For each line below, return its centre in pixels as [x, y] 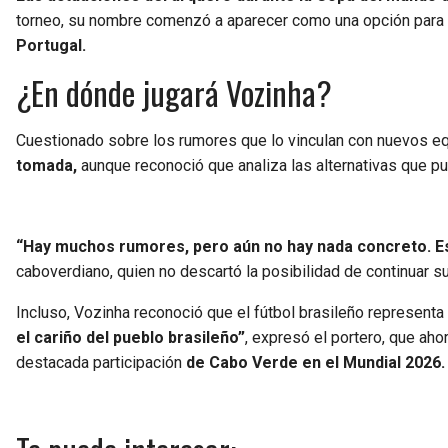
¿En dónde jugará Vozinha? [174, 92]
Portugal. [51, 45]
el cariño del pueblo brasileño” [130, 337]
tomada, [46, 165]
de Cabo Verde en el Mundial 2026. [315, 362]
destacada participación [101, 362]
